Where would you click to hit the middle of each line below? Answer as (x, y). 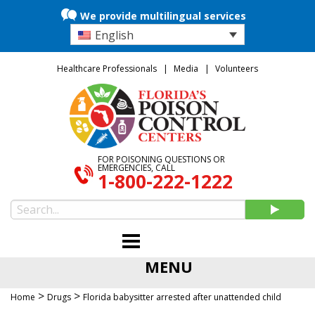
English (115, 35)
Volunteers (237, 68)
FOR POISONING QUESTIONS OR (161, 160)
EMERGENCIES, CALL (136, 168)
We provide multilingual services (163, 16)
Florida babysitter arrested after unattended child (182, 297)
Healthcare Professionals (107, 68)
